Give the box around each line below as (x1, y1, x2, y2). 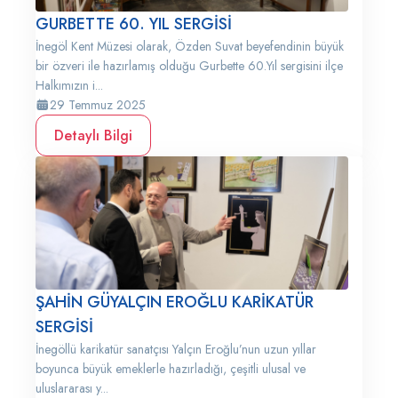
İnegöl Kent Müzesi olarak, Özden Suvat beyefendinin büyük (36, 37, 344, 55)
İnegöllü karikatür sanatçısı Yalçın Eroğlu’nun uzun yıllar (36, 340, 316, 358)
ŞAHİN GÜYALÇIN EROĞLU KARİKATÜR (36, 291, 314, 314)
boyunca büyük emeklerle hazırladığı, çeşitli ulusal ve (36, 360, 306, 378)
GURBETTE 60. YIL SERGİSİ (36, 12, 232, 36)
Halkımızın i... (36, 76, 103, 94)
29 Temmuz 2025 (50, 96, 146, 114)
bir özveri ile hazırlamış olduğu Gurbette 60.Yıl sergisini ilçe (36, 57, 343, 75)
